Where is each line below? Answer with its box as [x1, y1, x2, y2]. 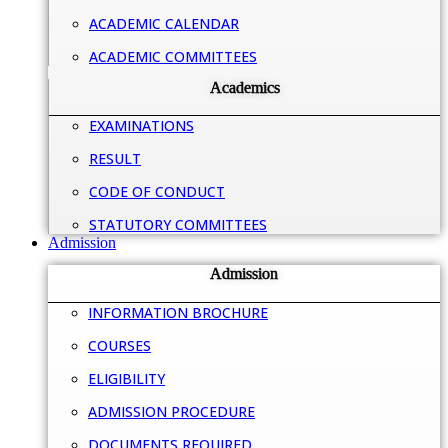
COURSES [88, 335, 151, 355]
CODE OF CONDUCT [89, 182, 225, 202]
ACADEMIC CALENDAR [89, 13, 239, 33]
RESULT [89, 149, 141, 169]
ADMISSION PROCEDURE [88, 401, 255, 421]
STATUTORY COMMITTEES [89, 215, 267, 235]
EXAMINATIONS [89, 116, 194, 136]
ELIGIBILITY [88, 368, 165, 388]
